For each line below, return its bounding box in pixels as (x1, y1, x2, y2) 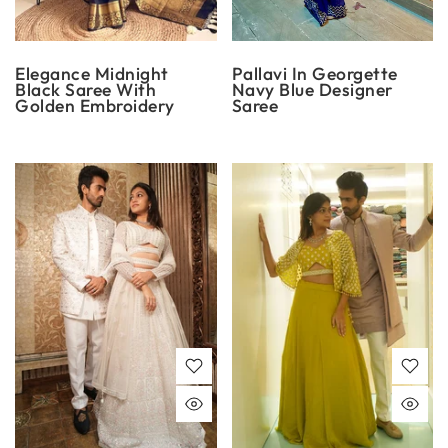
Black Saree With (15, 78, 156, 102)
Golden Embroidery (15, 94, 175, 118)
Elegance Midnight (15, 62, 169, 86)
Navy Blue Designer (231, 78, 393, 102)
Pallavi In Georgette (231, 62, 398, 86)
